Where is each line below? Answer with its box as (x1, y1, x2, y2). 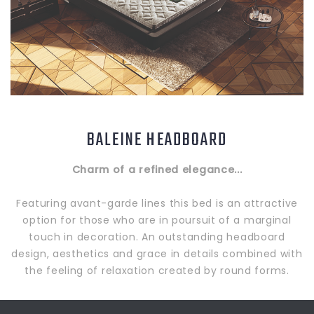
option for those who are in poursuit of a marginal (22, 213, 292, 228)
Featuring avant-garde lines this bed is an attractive (15, 196, 299, 211)
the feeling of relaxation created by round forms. (25, 264, 289, 278)
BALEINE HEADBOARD (86, 126, 228, 155)
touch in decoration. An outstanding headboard (29, 230, 285, 245)
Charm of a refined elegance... (71, 163, 243, 177)
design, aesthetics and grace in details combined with (11, 247, 303, 261)
